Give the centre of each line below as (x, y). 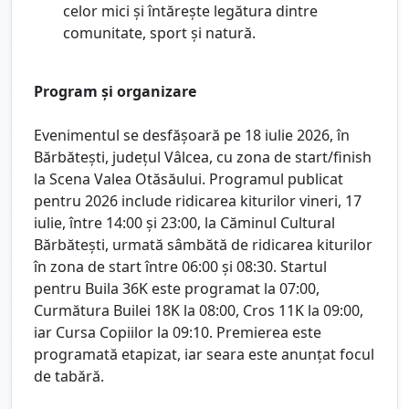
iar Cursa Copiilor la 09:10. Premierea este (178, 332)
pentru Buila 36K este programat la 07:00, (177, 288)
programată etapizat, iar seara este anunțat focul (204, 354)
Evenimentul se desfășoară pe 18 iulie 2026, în (192, 135)
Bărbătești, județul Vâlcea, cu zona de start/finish (203, 157)
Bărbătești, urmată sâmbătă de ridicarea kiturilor (203, 244)
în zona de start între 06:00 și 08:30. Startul (180, 266)
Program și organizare (115, 91)
